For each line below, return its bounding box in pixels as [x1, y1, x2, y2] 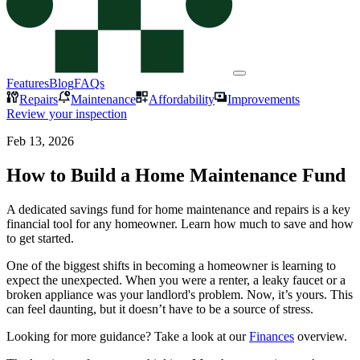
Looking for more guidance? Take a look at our [6, 329, 246, 343]
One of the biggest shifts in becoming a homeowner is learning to [6, 258, 336, 272]
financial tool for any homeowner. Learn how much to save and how [6, 216, 354, 231]
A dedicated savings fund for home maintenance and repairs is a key [6, 202, 350, 216]
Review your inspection [6, 107, 127, 121]
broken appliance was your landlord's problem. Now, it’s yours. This [6, 287, 353, 301]
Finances [249, 329, 294, 343]
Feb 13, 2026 [6, 134, 74, 148]
